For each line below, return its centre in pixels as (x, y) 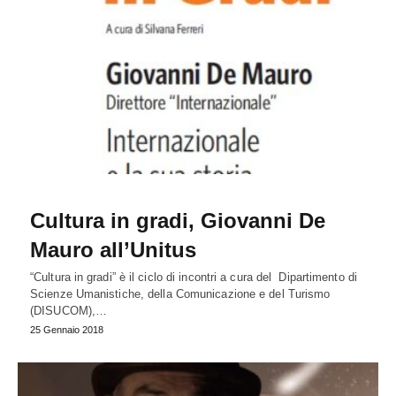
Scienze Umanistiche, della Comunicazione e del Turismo (180, 293)
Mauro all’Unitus (113, 249)
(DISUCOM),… (69, 310)
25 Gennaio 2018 (67, 329)
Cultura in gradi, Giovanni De (178, 220)
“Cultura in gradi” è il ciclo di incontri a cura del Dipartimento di (194, 277)
